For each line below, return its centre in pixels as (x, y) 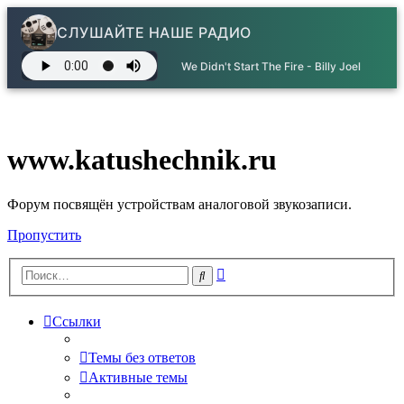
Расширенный (268, 271)
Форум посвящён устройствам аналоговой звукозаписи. (179, 204)
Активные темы (138, 378)
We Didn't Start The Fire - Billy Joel (271, 66)
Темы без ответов (142, 358)
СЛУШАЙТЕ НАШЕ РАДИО (154, 32)
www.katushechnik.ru (142, 160)
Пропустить (44, 234)
